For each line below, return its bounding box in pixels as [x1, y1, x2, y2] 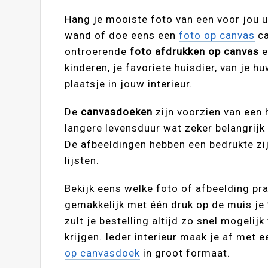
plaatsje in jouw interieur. [65, 78, 193, 90]
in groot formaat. [140, 247, 231, 260]
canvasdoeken [81, 106, 153, 118]
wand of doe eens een [65, 29, 179, 42]
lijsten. [65, 154, 100, 167]
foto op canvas [179, 29, 255, 42]
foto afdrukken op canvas [130, 45, 260, 58]
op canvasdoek [65, 247, 141, 260]
